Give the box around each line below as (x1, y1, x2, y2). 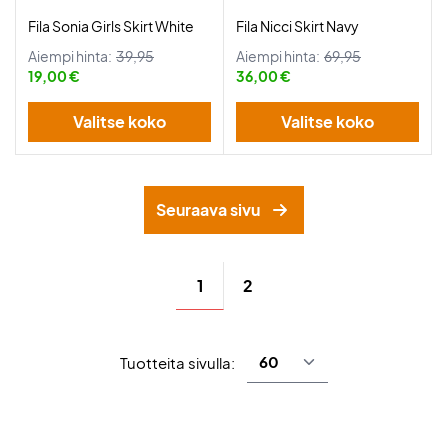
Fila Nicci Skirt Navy (236, 17, 359, 35)
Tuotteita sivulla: (120, 352, 235, 372)
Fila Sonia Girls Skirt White (28, 17, 194, 35)
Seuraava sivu (156, 199, 260, 220)
